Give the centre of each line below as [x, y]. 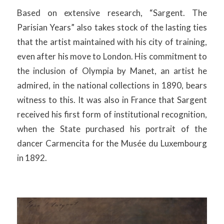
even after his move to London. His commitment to [112, 56]
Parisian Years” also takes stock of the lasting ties [112, 27]
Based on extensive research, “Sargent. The [112, 12]
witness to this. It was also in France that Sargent [112, 99]
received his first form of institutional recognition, [112, 114]
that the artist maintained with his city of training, [112, 41]
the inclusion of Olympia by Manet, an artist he [112, 70]
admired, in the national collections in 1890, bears [112, 85]
